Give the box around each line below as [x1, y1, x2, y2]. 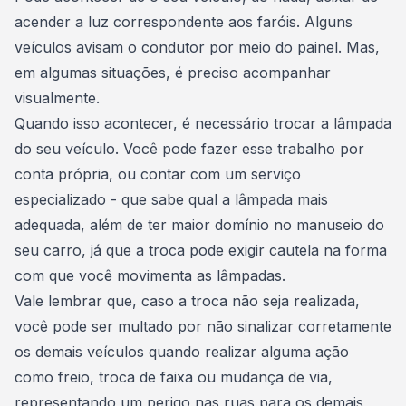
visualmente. [14, 89, 104, 107]
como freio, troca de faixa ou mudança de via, [14, 368, 333, 386]
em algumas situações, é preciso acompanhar [14, 63, 331, 82]
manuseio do [296, 216, 384, 234]
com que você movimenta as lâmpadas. [14, 266, 290, 285]
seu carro [14, 241, 82, 259]
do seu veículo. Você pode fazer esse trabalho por [14, 140, 364, 158]
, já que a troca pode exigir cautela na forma [82, 241, 387, 259]
